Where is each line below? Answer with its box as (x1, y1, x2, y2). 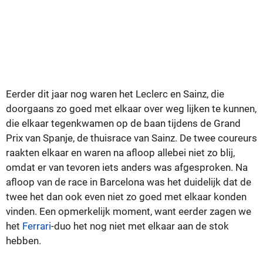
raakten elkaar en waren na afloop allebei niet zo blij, (6, 146, 235, 159)
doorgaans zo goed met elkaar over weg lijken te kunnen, (6, 102, 257, 114)
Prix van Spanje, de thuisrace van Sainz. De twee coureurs (6, 131, 257, 144)
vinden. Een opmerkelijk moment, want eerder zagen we (6, 205, 251, 217)
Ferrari (22, 220, 51, 232)
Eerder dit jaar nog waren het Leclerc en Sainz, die (6, 87, 224, 100)
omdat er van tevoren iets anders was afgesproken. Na (6, 161, 248, 173)
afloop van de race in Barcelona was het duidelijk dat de (6, 176, 251, 188)
